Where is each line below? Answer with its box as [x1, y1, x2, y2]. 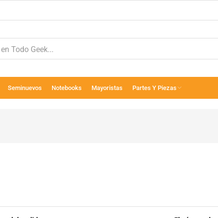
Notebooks [52, 84, 82, 91]
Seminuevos [8, 84, 42, 91]
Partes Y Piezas [132, 84, 178, 91]
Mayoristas [91, 84, 123, 91]
